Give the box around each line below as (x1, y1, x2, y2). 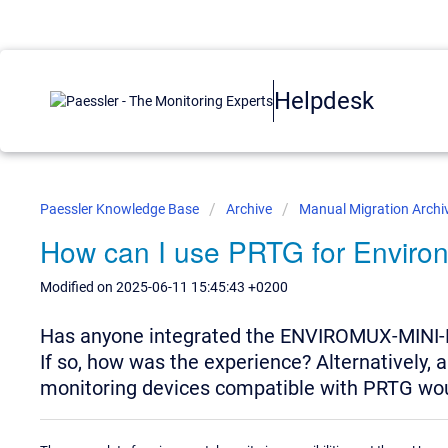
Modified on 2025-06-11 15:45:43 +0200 (40, 279, 288, 295)
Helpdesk (274, 86, 374, 115)
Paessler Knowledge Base (40, 201, 202, 217)
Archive (226, 201, 272, 217)
